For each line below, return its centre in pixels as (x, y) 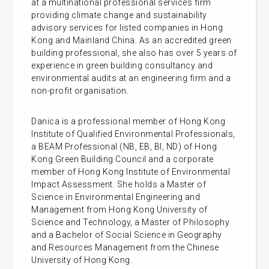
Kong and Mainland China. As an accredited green (131, 40)
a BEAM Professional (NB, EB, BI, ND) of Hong (124, 146)
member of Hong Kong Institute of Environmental (131, 171)
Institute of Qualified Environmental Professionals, (133, 134)
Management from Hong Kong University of (119, 209)
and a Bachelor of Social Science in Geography (127, 234)
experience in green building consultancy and (122, 65)
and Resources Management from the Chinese (125, 247)
